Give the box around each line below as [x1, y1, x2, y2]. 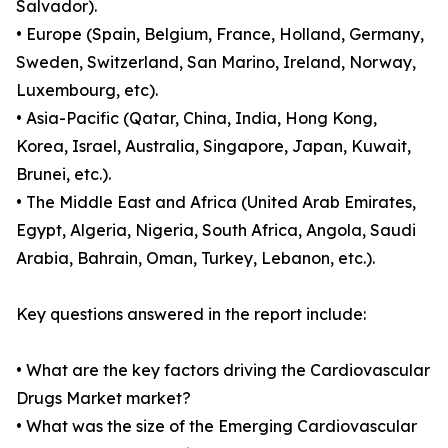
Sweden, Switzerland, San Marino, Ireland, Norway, [16, 52, 416, 73]
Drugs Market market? [16, 388, 191, 409]
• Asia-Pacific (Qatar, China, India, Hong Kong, [16, 108, 377, 129]
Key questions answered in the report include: [16, 304, 366, 325]
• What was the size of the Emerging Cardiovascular [16, 416, 417, 437]
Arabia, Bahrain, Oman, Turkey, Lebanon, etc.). [16, 248, 375, 269]
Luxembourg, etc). [16, 80, 158, 101]
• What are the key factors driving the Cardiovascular [16, 360, 430, 381]
